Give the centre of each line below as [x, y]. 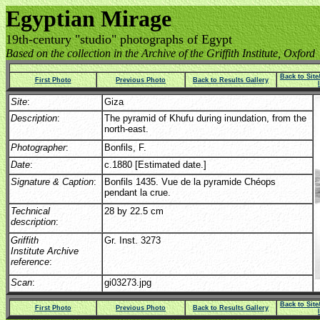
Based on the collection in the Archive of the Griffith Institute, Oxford [160, 53]
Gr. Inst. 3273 [132, 240]
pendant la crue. [137, 192]
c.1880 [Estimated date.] [155, 165]
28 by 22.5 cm [134, 211]
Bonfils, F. [125, 147]
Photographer [38, 147]
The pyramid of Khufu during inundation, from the [205, 118]
